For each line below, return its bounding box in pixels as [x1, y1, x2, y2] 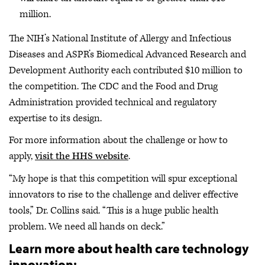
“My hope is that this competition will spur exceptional [9, 172, 237, 185]
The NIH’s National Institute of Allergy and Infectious [9, 31, 231, 45]
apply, [9, 150, 35, 163]
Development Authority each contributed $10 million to [9, 63, 243, 77]
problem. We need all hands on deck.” [9, 219, 165, 233]
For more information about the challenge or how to [9, 134, 228, 147]
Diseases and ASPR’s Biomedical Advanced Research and [9, 47, 246, 61]
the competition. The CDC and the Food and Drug [9, 79, 218, 93]
